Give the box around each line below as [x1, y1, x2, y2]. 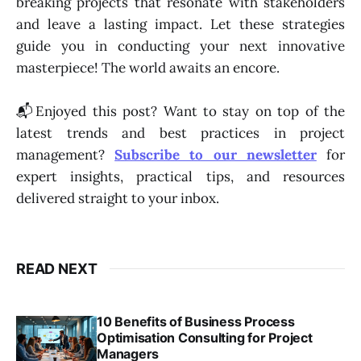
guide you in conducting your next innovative [16, 36, 345, 55]
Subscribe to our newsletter [114, 145, 317, 164]
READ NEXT [16, 259, 98, 277]
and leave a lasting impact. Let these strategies [16, 15, 345, 33]
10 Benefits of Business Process [97, 313, 295, 330]
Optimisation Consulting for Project [97, 329, 313, 346]
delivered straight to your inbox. [16, 189, 219, 207]
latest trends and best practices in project [16, 123, 345, 142]
